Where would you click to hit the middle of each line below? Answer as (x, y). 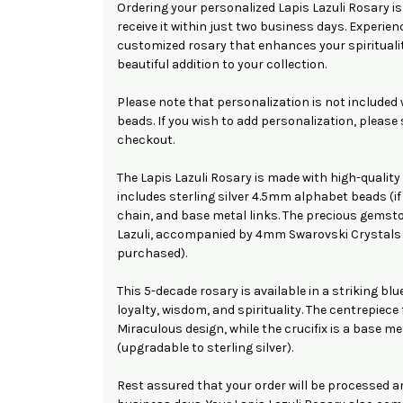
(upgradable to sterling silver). (205, 347)
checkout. (146, 139)
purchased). (152, 253)
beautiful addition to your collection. (222, 64)
